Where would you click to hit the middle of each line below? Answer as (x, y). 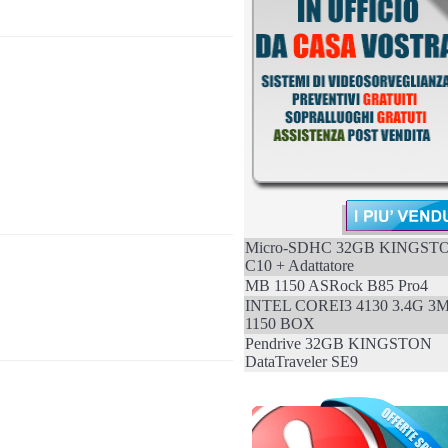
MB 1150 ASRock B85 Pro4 (336, 285)
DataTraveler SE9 (301, 361)
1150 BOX (279, 323)
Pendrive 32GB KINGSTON (338, 343)
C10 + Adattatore (299, 265)
